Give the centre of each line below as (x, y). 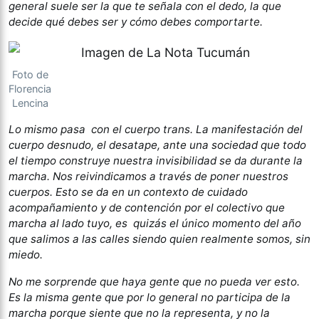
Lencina (30, 103)
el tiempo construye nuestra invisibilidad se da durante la (156, 160)
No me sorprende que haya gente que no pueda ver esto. (154, 281)
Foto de (30, 74)
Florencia (30, 88)
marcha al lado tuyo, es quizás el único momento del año (155, 223)
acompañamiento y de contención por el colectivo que (147, 207)
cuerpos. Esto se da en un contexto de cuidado (128, 192)
